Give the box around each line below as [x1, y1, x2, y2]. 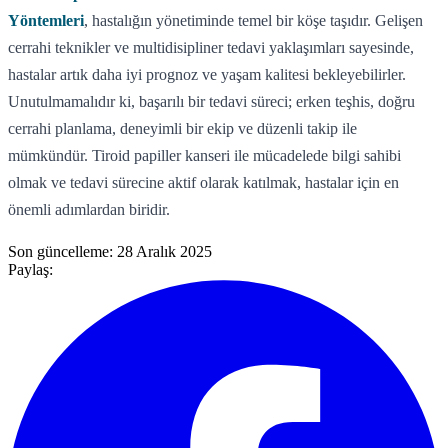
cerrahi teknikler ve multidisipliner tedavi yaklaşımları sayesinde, [8, 38, 414, 56]
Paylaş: [8, 260, 53, 278]
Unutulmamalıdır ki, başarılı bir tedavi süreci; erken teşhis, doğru [8, 92, 415, 110]
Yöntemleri [8, 11, 84, 29]
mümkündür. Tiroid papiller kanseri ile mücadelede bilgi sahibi [8, 146, 401, 164]
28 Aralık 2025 [117, 242, 212, 260]
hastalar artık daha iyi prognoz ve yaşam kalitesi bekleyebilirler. [8, 65, 406, 83]
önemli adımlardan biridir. [8, 200, 170, 218]
